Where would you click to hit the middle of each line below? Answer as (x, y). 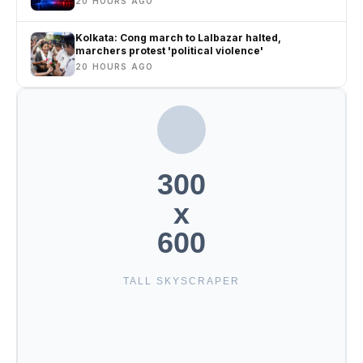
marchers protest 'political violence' (169, 50)
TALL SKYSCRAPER (181, 281)
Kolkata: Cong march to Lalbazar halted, (178, 37)
